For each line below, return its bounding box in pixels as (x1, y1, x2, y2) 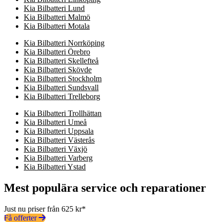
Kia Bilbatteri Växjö (24, 144, 87, 153)
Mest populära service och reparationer (4, 181, 206, 194)
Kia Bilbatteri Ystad (24, 162, 86, 171)
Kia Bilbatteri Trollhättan (24, 109, 102, 117)
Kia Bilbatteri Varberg (24, 153, 93, 162)
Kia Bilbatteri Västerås (24, 135, 95, 144)
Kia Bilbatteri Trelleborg (24, 92, 100, 101)
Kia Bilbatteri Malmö (24, 12, 90, 21)
